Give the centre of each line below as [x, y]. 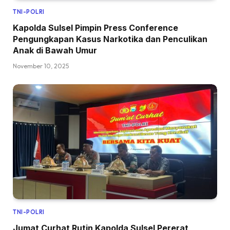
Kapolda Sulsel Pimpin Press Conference [95, 27]
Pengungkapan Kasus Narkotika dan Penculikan [110, 39]
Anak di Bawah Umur [55, 50]
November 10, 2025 [41, 66]
